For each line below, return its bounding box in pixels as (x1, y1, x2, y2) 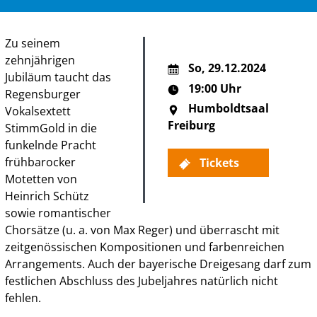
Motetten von (4, 171, 77, 187)
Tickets (200, 155, 240, 171)
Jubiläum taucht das (4, 69, 111, 85)
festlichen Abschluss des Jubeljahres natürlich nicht (4, 272, 278, 289)
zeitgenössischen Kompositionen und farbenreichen (4, 238, 284, 255)
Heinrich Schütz (4, 188, 89, 204)
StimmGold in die (4, 120, 97, 136)
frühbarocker (4, 154, 76, 170)
